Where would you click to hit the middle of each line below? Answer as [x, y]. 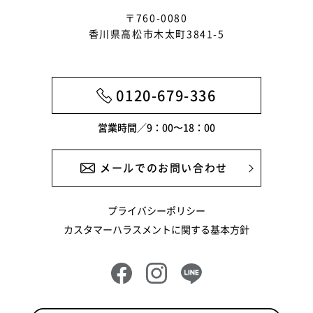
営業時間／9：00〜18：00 [156, 128]
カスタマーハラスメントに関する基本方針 [156, 230]
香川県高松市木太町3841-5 [156, 34]
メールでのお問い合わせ [164, 168]
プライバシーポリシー [156, 211]
